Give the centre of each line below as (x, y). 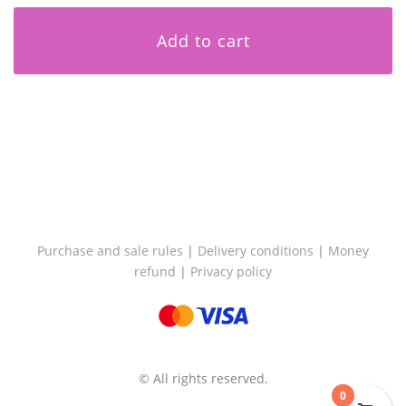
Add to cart (203, 41)
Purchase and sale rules (110, 251)
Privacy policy (231, 271)
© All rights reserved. (203, 378)
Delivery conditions (256, 251)
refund (155, 271)
